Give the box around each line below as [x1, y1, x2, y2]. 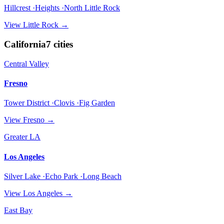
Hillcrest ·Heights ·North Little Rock [4, 3, 120, 12]
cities [53, 39, 73, 50]
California [4, 39, 46, 50]
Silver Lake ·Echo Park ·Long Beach [4, 171, 121, 180]
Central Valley [4, 59, 49, 68]
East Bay [4, 205, 32, 214]
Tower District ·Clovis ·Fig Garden [4, 98, 115, 107]
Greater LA [4, 132, 40, 141]
